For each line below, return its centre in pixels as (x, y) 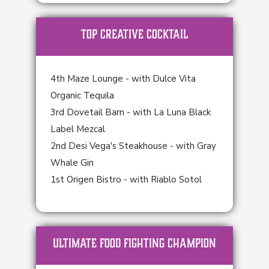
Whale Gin (72, 163)
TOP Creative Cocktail (134, 34)
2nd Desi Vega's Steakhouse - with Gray (133, 146)
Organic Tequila (82, 95)
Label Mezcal (78, 129)
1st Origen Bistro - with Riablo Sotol (126, 180)
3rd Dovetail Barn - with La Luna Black (131, 112)
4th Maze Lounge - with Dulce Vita (123, 79)
